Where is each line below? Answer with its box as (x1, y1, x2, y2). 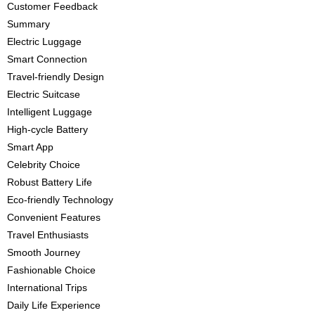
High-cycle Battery (7, 124, 88, 136)
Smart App (7, 141, 53, 153)
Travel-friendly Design (7, 71, 104, 83)
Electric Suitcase (7, 89, 80, 101)
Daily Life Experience (7, 300, 101, 311)
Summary (7, 18, 50, 30)
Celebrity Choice (7, 159, 80, 171)
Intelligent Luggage (7, 106, 92, 118)
